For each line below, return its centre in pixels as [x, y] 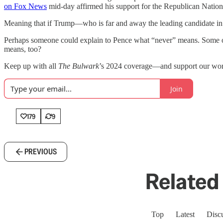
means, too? [23, 49]
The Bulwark [79, 66]
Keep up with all [31, 66]
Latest [185, 214]
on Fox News [25, 6]
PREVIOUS [41, 152]
